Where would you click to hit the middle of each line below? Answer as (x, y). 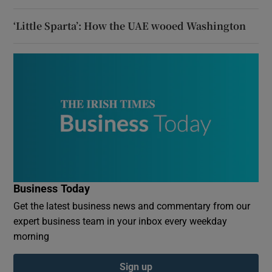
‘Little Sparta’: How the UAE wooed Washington (130, 25)
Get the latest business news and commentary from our (132, 206)
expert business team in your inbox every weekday (121, 221)
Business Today (52, 189)
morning (32, 236)
